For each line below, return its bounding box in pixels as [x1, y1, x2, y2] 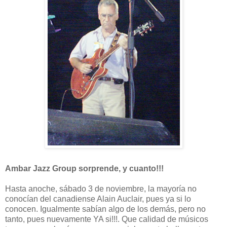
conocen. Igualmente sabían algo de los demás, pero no [5, 204, 206, 213]
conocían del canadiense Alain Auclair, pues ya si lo [5, 194, 191, 203]
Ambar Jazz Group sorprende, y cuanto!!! [5, 164, 164, 173]
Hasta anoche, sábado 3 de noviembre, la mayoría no [5, 184, 197, 193]
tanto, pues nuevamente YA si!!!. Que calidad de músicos [5, 214, 208, 223]
